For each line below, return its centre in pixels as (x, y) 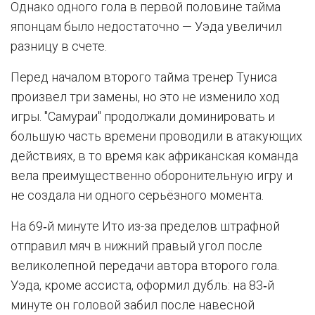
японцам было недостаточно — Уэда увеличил (146, 26)
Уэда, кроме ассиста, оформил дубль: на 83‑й (142, 285)
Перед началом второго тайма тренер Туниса (144, 77)
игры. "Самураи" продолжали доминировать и (143, 116)
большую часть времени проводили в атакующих (156, 136)
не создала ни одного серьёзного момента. (137, 195)
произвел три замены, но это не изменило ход (145, 97)
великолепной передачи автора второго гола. (145, 265)
